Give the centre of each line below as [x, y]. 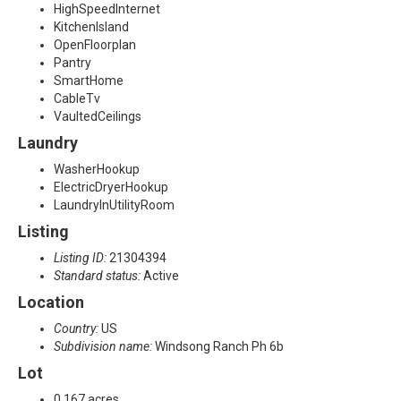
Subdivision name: [104, 347]
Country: [77, 329]
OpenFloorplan [95, 45]
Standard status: [98, 276]
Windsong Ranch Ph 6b [219, 347]
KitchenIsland [91, 27]
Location [51, 303]
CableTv [77, 99]
